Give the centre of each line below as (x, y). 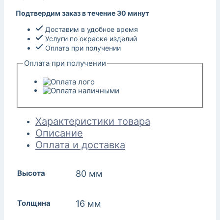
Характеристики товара (93, 122)
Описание (59, 133)
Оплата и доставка (80, 145)
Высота (31, 173)
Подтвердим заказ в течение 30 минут (82, 13)
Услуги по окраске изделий (90, 38)
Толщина (34, 203)
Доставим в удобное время (91, 29)
